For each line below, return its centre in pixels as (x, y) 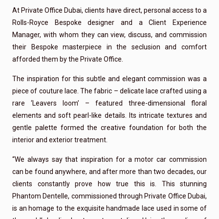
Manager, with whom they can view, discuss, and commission (109, 35)
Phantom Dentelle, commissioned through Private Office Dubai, (109, 196)
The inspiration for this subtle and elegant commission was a (109, 79)
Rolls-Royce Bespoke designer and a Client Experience (109, 22)
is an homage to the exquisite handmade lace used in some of (109, 208)
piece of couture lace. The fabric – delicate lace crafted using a (109, 91)
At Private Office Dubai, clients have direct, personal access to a (109, 10)
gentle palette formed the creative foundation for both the (109, 128)
